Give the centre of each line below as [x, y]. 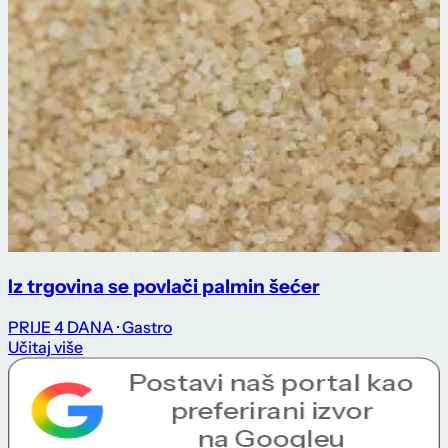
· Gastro [144, 326]
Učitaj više [45, 346]
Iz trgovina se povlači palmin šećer [164, 287]
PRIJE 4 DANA [61, 326]
